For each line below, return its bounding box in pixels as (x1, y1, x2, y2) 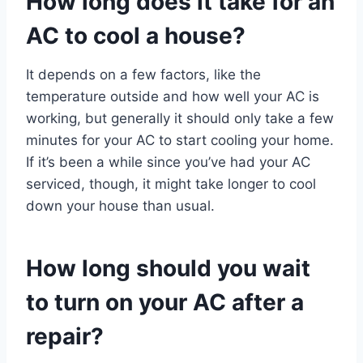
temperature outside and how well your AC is (26, 88, 319, 105)
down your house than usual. (26, 198, 215, 215)
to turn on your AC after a (26, 288, 304, 317)
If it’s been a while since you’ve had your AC (26, 154, 310, 171)
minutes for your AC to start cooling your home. (26, 132, 334, 149)
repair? (26, 322, 104, 351)
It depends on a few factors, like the (26, 66, 261, 83)
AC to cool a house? (26, 22, 246, 50)
